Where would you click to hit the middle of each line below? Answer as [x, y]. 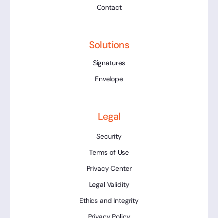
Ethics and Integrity [109, 200]
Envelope [109, 79]
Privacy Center [109, 168]
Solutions [109, 45]
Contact [109, 7]
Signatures [109, 63]
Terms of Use [109, 152]
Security [109, 136]
